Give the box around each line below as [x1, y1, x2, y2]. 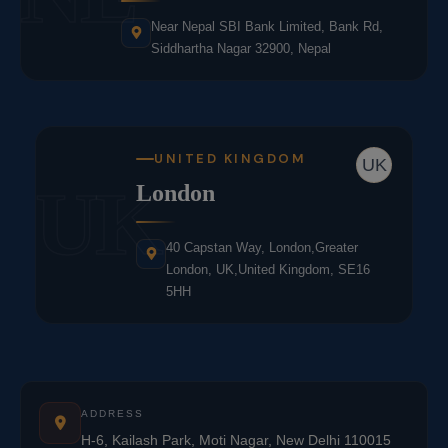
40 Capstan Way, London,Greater [166, 239, 358, 255]
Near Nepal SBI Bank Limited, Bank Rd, [151, 18, 383, 34]
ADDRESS [81, 407, 144, 419]
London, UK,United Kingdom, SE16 [166, 261, 370, 277]
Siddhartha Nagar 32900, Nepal [151, 40, 331, 56]
